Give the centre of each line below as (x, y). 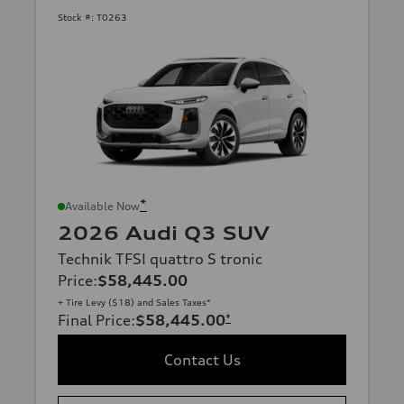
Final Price (94, 320)
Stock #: (76, 18)
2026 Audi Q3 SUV (164, 233)
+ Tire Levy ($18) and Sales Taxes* (134, 302)
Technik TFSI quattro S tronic (160, 258)
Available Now (102, 206)
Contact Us (202, 359)
